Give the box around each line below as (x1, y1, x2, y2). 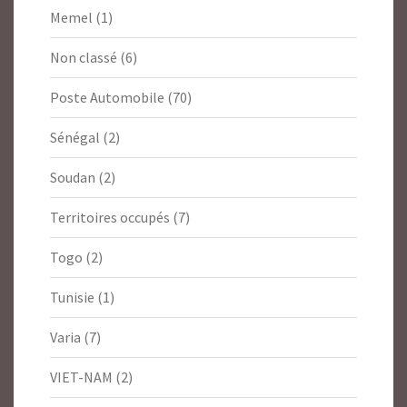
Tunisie (50, 288, 94, 307)
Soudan (50, 168, 95, 187)
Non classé (50, 48, 117, 67)
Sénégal (50, 128, 100, 147)
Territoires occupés (50, 208, 170, 227)
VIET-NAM (50, 368, 113, 387)
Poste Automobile (50, 88, 164, 107)
